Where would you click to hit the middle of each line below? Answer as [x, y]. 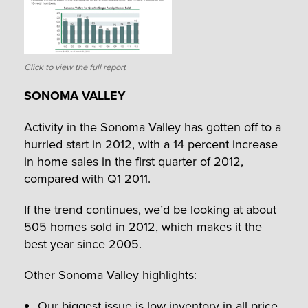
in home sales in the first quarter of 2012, [134, 161]
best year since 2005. [83, 243]
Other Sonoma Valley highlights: [110, 274]
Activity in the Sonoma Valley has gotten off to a [153, 126]
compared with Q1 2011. [87, 178]
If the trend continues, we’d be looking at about [150, 209]
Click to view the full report [75, 67]
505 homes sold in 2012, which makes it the [143, 226]
